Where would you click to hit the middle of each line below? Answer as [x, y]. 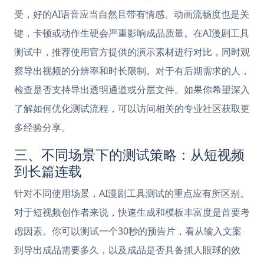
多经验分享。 [42, 127]
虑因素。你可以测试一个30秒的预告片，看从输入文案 [128, 231]
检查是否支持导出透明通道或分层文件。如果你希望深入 [132, 90]
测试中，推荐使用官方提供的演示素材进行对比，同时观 [132, 52]
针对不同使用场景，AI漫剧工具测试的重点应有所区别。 [132, 193]
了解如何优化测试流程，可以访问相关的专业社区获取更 [132, 108]
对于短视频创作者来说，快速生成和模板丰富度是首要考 [132, 212]
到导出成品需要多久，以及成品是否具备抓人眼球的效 [127, 250]
